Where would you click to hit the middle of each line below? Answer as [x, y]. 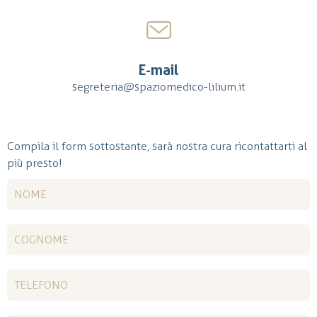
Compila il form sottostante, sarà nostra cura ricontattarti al [157, 146]
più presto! [35, 163]
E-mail [158, 70]
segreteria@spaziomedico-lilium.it [158, 86]
